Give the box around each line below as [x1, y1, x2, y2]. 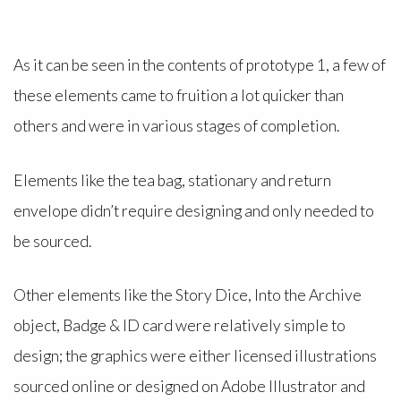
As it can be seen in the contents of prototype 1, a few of [13, 55, 386, 75]
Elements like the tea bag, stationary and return [13, 170, 331, 190]
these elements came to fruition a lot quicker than [13, 86, 344, 106]
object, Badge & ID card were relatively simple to [13, 315, 346, 335]
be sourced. [13, 231, 99, 251]
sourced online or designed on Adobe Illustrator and [13, 376, 365, 396]
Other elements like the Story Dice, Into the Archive [13, 285, 362, 304]
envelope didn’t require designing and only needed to [13, 200, 374, 220]
